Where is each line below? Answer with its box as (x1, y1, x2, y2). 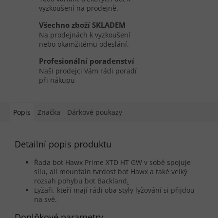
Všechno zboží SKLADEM (39, 20, 126, 31)
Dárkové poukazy (67, 108, 122, 117)
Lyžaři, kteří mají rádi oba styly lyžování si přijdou (34, 185, 195, 195)
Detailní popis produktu (15, 138, 111, 150)
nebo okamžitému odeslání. (39, 39, 129, 49)
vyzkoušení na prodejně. (39, 3, 118, 13)
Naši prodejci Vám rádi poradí (39, 66, 137, 76)
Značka (37, 108, 60, 117)
